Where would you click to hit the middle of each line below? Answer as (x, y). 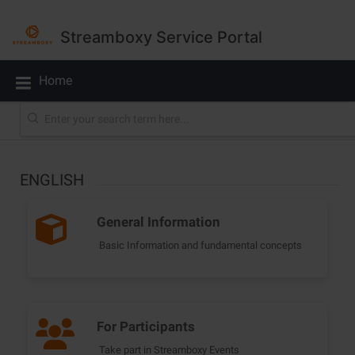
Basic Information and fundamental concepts (200, 245)
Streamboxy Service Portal (161, 37)
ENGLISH (54, 180)
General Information (158, 221)
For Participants (145, 326)
